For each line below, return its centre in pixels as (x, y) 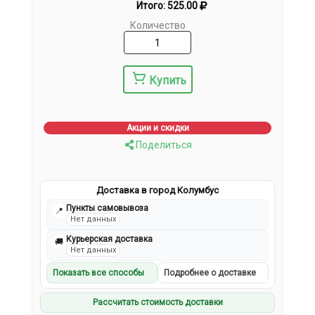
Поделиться (162, 145)
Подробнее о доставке (210, 273)
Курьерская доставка (110, 239)
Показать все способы (99, 273)
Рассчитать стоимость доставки (157, 303)
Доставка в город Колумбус (157, 191)
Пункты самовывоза (108, 208)
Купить (167, 81)
